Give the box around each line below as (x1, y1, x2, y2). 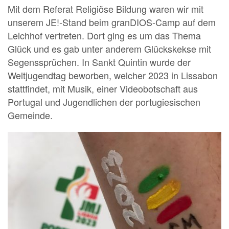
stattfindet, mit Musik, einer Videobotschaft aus (8, 82, 198, 96)
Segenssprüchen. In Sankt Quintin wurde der (8, 55, 191, 69)
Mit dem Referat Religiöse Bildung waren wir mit (8, 2, 203, 16)
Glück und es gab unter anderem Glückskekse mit (8, 42, 211, 56)
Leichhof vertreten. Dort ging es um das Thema (8, 29, 201, 42)
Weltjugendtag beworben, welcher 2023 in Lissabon (8, 68, 218, 82)
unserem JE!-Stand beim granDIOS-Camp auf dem (8, 15, 216, 29)
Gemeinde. (8, 108, 53, 122)
